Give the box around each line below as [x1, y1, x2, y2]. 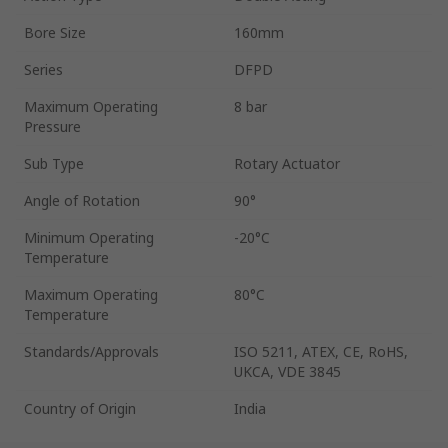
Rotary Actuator [234, 153, 340, 173]
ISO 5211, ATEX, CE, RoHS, [234, 341, 408, 361]
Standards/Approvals [24, 341, 159, 361]
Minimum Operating [24, 227, 154, 247]
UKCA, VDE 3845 [234, 361, 341, 381]
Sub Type [24, 153, 84, 173]
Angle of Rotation [24, 190, 140, 210]
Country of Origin [24, 398, 136, 418]
